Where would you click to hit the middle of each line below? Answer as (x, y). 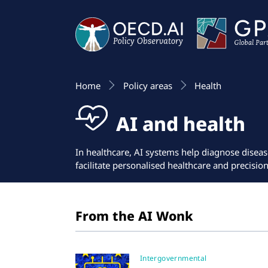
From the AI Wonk (134, 216)
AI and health (179, 123)
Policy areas (147, 86)
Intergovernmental (173, 258)
